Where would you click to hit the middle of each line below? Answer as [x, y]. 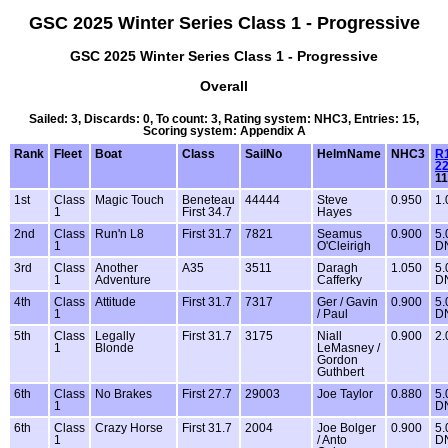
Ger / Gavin [347, 301]
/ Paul [332, 313]
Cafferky [339, 279]
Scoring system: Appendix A [224, 130]
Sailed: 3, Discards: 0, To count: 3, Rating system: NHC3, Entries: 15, [224, 118]
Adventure [123, 279]
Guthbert [340, 371]
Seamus [339, 233]
